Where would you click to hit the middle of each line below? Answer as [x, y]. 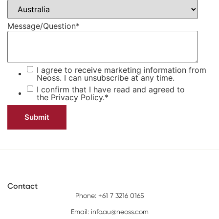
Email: [81, 211]
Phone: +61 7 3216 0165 [109, 196]
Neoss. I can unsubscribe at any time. [106, 78]
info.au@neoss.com [120, 211]
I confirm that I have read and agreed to [111, 90]
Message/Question [42, 26]
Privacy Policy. [78, 98]
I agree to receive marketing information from [121, 70]
